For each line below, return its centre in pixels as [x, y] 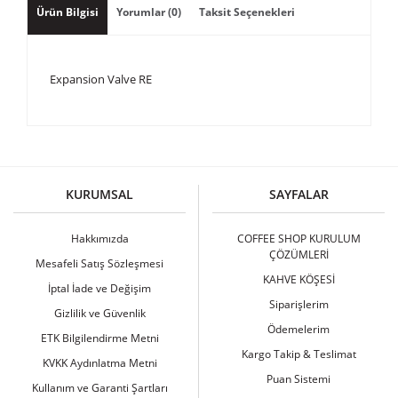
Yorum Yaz [199, 205]
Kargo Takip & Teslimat [298, 354]
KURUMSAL [99, 194]
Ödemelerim [298, 329]
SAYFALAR [298, 194]
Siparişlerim [298, 304]
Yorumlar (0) [149, 12]
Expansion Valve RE [101, 79]
